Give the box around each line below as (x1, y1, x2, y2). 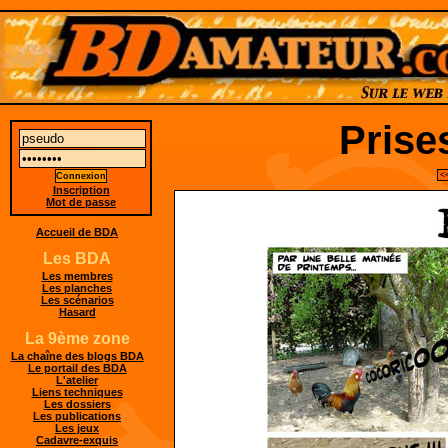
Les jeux (55, 422, 99, 435)
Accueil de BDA (36, 226, 118, 239)
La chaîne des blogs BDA (10, 350, 144, 363)
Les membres (41, 270, 113, 283)
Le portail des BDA (27, 362, 127, 375)
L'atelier (56, 374, 98, 387)
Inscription (52, 183, 110, 196)
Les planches (42, 282, 112, 295)
